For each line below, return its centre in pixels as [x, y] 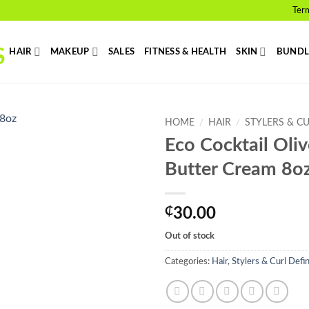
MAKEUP [70, 52]
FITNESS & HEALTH [186, 52]
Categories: [188, 261]
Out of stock [190, 236]
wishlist [118, 170]
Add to [118, 157]
